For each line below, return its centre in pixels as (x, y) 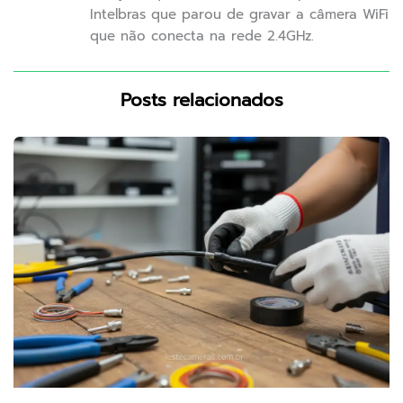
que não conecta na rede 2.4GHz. (202, 36)
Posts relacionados (201, 100)
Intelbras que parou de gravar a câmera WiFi (239, 15)
